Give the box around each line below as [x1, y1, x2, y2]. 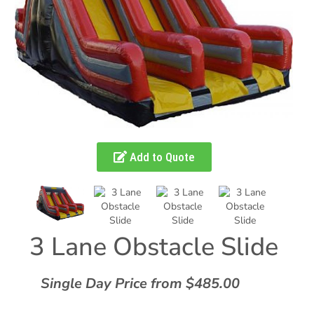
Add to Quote [126, 150, 195, 165]
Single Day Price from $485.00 [40, 274, 240, 294]
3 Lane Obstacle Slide [29, 230, 279, 265]
